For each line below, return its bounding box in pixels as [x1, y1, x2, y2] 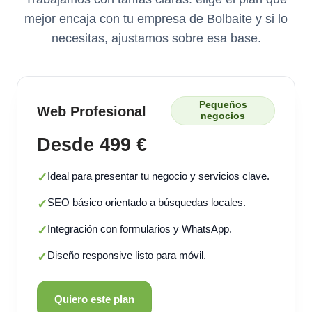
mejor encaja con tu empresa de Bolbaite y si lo [24, 11, 288, 26]
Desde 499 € [37, 133, 147, 155]
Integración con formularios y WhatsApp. [47, 222, 232, 235]
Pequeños [198, 99, 247, 110]
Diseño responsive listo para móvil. [47, 249, 206, 261]
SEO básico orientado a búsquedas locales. [47, 196, 246, 208]
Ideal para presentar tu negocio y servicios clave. [47, 169, 270, 182]
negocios [201, 110, 245, 121]
